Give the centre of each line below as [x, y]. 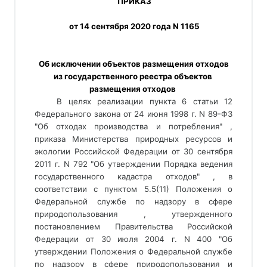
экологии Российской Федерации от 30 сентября [133, 151]
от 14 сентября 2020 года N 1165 [134, 26]
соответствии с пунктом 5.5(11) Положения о [133, 189]
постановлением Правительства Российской [133, 226]
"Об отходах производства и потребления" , [133, 126]
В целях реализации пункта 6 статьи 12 [145, 101]
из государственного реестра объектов [133, 76]
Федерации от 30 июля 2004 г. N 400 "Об [133, 239]
